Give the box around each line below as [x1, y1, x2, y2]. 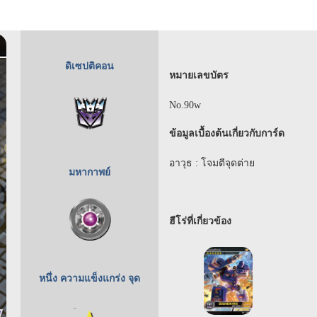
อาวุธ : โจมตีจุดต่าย [169, 158, 255, 169]
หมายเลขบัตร [169, 70, 229, 81]
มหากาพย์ [69, 167, 110, 178]
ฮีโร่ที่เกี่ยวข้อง [169, 216, 231, 227]
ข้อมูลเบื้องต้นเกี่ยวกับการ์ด [169, 128, 284, 139]
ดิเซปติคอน [65, 61, 114, 72]
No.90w [169, 100, 201, 111]
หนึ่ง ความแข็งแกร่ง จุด [39, 273, 140, 284]
